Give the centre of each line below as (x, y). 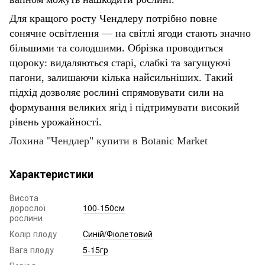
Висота (24, 197)
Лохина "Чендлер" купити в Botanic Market (109, 140)
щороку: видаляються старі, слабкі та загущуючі (120, 62)
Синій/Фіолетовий (118, 233)
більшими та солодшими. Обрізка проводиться (116, 48)
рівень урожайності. (56, 122)
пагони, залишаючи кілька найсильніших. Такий (121, 77)
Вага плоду (32, 249)
